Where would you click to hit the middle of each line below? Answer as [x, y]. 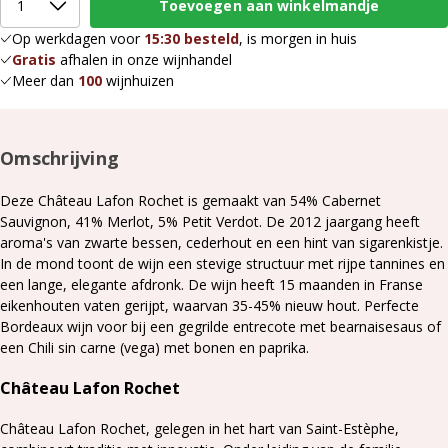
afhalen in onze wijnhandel [144, 59]
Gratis [34, 59]
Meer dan [45, 80]
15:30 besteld [191, 38]
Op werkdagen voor [78, 38]
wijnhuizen [138, 80]
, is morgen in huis [298, 38]
